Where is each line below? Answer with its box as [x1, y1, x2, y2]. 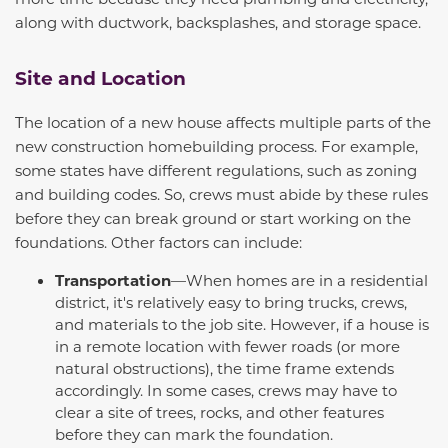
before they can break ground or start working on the [15, 208, 411, 228]
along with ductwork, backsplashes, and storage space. [15, 12, 421, 32]
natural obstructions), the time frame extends [55, 358, 394, 378]
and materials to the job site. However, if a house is [55, 314, 429, 334]
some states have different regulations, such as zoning [15, 160, 417, 180]
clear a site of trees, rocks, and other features [55, 402, 384, 422]
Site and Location [15, 65, 186, 90]
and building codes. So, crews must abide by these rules [15, 184, 428, 204]
